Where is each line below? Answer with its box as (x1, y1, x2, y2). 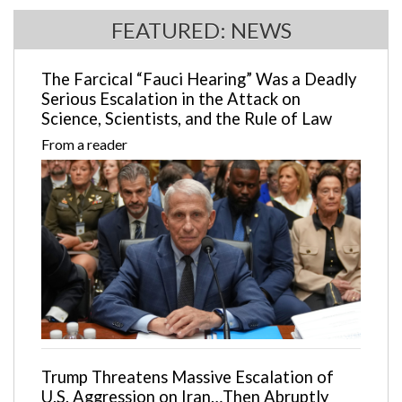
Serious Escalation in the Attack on (40, 88, 301, 109)
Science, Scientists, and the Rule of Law (40, 108, 332, 128)
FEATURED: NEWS (110, 16, 292, 43)
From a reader (40, 135, 127, 153)
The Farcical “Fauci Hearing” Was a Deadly (40, 68, 356, 89)
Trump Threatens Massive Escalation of (40, 367, 334, 388)
